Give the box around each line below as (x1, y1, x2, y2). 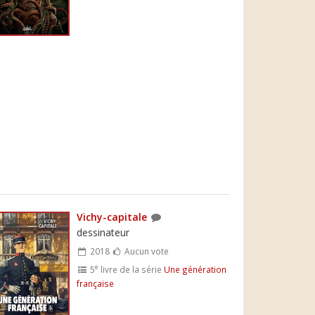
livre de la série (98, 263, 164, 275)
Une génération (163, 263, 226, 275)
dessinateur (77, 225, 130, 239)
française (77, 277, 115, 289)
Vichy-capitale (77, 210, 148, 224)
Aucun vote (122, 245, 169, 257)
